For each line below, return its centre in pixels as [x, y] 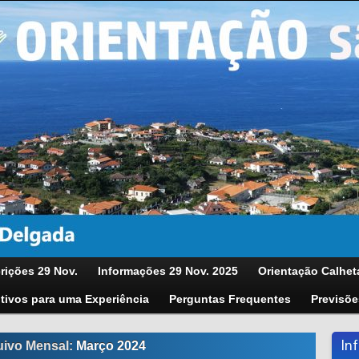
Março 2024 [111, 346]
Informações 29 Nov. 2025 [168, 271]
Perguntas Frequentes [230, 299]
